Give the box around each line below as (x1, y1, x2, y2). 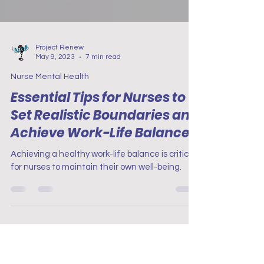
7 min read (85, 101, 121, 108)
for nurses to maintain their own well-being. (11, 210, 181, 219)
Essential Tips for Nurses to (11, 136, 186, 154)
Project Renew (35, 91, 84, 99)
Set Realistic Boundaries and (11, 154, 199, 172)
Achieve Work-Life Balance (11, 171, 190, 190)
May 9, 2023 (35, 101, 75, 108)
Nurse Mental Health (11, 120, 89, 128)
